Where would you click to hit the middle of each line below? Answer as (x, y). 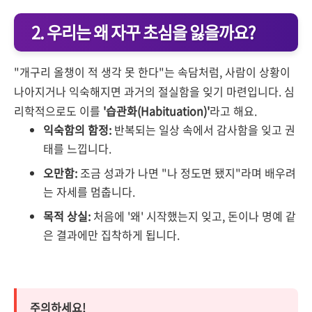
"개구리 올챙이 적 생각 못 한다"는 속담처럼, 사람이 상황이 (152, 72)
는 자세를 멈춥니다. (89, 192)
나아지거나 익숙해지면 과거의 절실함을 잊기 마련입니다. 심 (154, 91)
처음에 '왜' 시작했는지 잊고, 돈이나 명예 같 (193, 216)
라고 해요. (233, 111)
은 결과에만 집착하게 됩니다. (111, 235)
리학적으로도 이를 (58, 111)
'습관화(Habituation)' (156, 111)
